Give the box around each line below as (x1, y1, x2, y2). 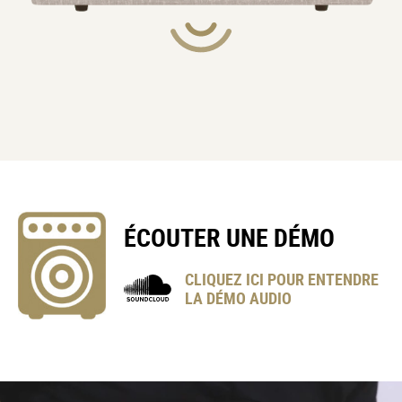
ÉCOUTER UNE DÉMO (124, 219, 336, 254)
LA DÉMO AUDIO (185, 286, 293, 309)
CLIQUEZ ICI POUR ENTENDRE (185, 267, 380, 290)
